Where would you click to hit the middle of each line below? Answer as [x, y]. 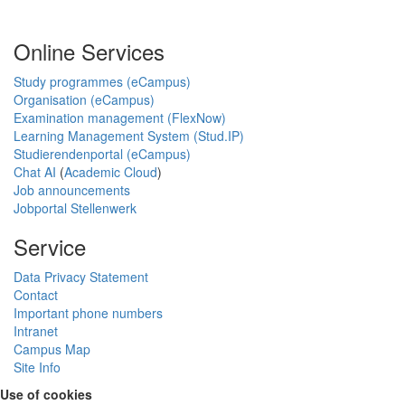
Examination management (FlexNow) [120, 117]
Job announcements [72, 189]
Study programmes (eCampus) [102, 81]
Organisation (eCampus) [84, 99]
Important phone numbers [88, 312]
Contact [36, 294]
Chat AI [35, 171]
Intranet [36, 330]
